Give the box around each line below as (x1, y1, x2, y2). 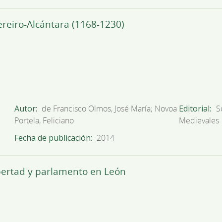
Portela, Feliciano (14, 114, 74, 126)
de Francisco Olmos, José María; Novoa (42, 103, 177, 114)
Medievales (178, 114, 219, 126)
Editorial (178, 103, 210, 114)
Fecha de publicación (14, 132, 91, 143)
